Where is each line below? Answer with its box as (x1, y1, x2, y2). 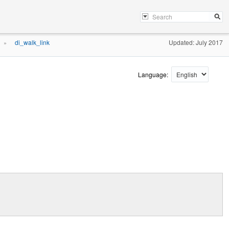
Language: (138, 70, 170, 79)
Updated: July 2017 (169, 38, 223, 47)
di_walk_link (15, 38, 50, 47)
